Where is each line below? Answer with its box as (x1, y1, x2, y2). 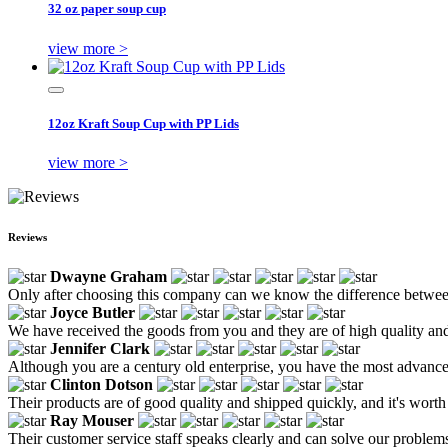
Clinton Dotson (50, 375, 153, 393)
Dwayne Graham (50, 267, 167, 285)
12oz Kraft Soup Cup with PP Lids (48, 115, 239, 131)
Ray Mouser (50, 411, 134, 429)
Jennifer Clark (50, 339, 150, 357)
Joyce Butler (50, 303, 135, 321)
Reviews (8, 230, 47, 243)
